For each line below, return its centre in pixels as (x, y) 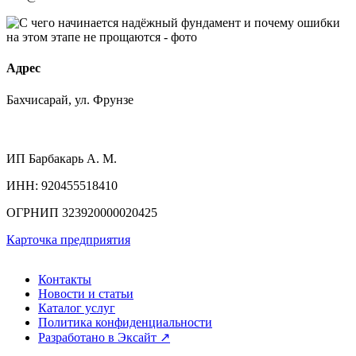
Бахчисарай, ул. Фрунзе (70, 99)
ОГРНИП (33, 212)
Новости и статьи (86, 293)
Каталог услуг (77, 308)
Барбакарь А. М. (71, 158)
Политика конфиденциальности (125, 322)
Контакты (65, 279)
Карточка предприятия (68, 239)
